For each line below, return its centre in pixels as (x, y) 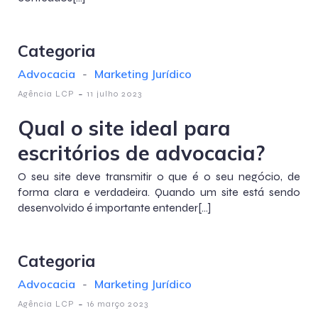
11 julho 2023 (114, 94)
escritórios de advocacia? (141, 153)
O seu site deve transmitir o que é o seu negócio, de (159, 176)
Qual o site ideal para (124, 128)
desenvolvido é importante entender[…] (114, 208)
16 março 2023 (117, 304)
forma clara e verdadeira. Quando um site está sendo (159, 192)
